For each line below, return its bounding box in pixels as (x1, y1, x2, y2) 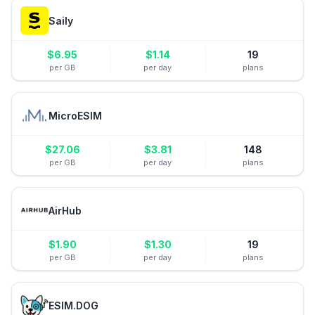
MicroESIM (49, 109, 102, 122)
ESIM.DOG (49, 299, 98, 311)
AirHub (49, 204, 82, 217)
